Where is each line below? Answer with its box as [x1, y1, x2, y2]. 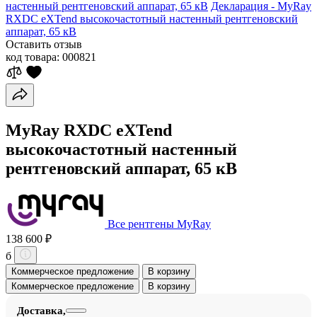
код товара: [6, 51, 59, 63]
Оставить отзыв [6, 38, 82, 50]
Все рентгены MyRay [108, 217, 211, 230]
